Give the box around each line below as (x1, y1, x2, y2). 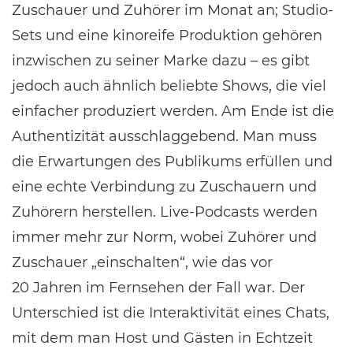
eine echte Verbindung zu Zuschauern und (12, 178, 317, 195)
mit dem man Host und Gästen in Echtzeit (12, 329, 313, 347)
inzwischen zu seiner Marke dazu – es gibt (12, 52, 310, 69)
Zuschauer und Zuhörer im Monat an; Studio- (12, 2, 333, 19)
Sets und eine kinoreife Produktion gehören (12, 27, 322, 44)
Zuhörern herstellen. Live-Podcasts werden (12, 203, 318, 221)
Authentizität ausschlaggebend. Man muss (12, 128, 317, 145)
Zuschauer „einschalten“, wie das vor (12, 254, 273, 271)
